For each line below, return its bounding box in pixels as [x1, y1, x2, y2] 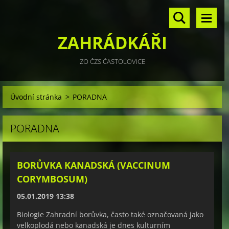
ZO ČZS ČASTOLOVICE [79, 57, 145, 66]
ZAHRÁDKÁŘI [57, 31, 167, 54]
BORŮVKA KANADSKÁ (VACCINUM [17, 159, 170, 171]
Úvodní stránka [10, 92, 62, 102]
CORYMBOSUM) [17, 173, 87, 185]
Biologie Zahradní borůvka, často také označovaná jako [17, 210, 203, 219]
